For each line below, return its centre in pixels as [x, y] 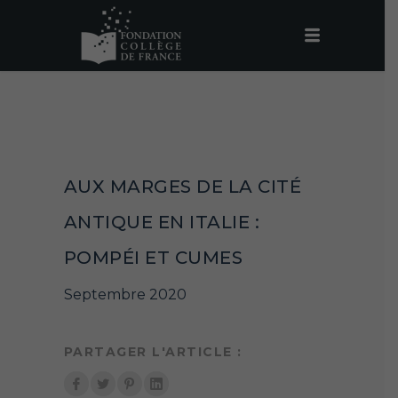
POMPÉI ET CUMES [153, 258]
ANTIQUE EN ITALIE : [161, 222]
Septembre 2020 [125, 295]
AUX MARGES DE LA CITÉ [182, 187]
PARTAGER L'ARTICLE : [153, 352]
